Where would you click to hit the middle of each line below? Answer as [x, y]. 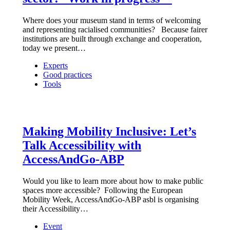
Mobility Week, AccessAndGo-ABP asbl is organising [111, 199]
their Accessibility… [55, 208]
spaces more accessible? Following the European [103, 190]
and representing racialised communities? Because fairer [115, 29]
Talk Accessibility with [82, 145]
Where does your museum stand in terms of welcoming [112, 20]
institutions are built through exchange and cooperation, [112, 39]
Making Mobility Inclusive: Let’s [109, 131]
